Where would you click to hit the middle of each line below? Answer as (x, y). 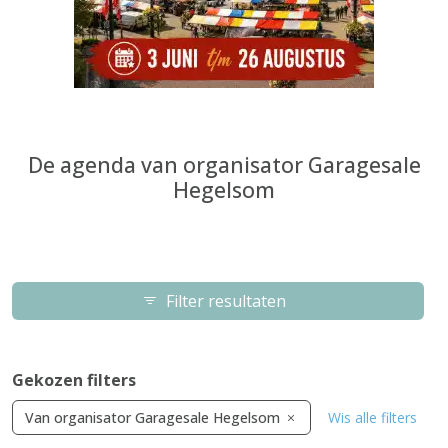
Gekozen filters (74, 380)
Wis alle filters (372, 417)
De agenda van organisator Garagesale (224, 164)
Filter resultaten (226, 301)
